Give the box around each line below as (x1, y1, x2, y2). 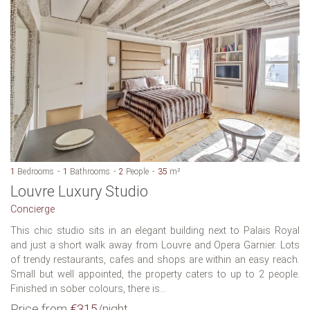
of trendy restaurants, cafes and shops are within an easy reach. (10, 253, 300, 266)
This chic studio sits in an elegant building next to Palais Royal (10, 224, 300, 237)
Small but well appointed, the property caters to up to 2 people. (10, 268, 300, 280)
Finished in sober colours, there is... (10, 282, 166, 295)
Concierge (10, 203, 55, 215)
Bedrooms (15, 166, 54, 176)
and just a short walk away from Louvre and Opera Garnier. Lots (10, 239, 300, 251)
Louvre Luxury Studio (10, 182, 148, 200)
